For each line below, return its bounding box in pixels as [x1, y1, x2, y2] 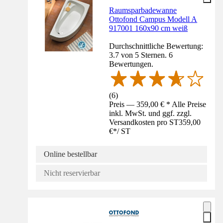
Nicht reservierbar [44, 168, 100, 177]
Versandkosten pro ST [109, 117, 179, 126]
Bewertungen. [109, 60, 154, 69]
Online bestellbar [44, 149, 97, 158]
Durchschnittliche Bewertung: [109, 42, 204, 51]
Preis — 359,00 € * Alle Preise [109, 100, 207, 109]
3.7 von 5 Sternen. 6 [109, 51, 173, 60]
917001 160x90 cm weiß [109, 24, 188, 33]
